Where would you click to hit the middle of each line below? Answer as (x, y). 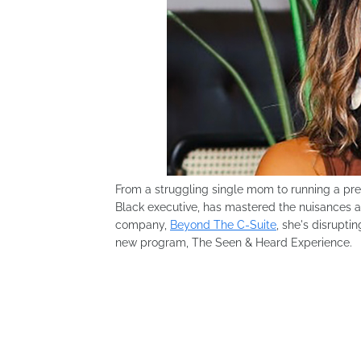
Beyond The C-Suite (223, 225)
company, (143, 225)
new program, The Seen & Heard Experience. (234, 243)
